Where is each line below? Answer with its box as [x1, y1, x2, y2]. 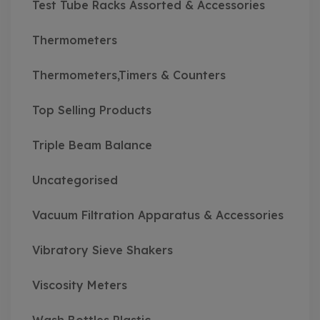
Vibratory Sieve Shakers [32, 243, 173, 258]
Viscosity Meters [32, 278, 127, 293]
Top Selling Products [32, 103, 151, 118]
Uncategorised [32, 173, 118, 188]
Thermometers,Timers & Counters [32, 68, 226, 83]
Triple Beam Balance [32, 138, 152, 153]
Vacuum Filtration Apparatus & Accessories [32, 208, 284, 223]
